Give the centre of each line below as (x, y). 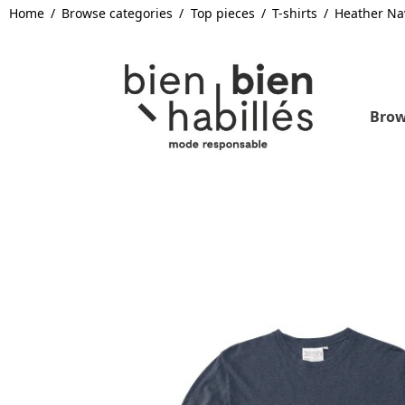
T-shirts (294, 13)
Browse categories (118, 13)
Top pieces (222, 13)
